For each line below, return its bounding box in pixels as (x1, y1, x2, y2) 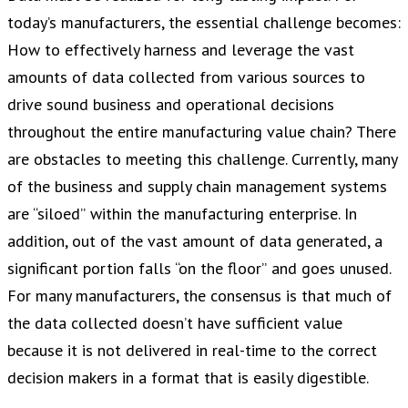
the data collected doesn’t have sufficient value (7, 312, 342, 334)
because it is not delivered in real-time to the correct (7, 340, 377, 362)
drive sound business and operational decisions (7, 94, 334, 116)
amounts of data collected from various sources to (7, 66, 365, 88)
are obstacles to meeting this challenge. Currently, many (7, 148, 397, 170)
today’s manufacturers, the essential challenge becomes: (7, 12, 401, 34)
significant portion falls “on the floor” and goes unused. (7, 258, 391, 280)
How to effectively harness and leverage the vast (7, 39, 354, 61)
